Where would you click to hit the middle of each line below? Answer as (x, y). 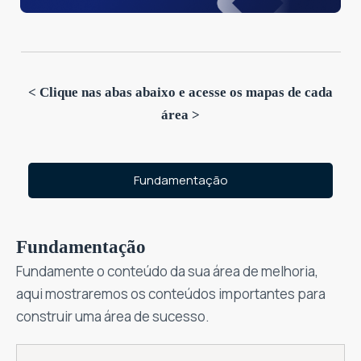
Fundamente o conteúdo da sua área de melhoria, (167, 272)
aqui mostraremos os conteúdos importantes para (171, 294)
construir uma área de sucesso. (113, 317)
